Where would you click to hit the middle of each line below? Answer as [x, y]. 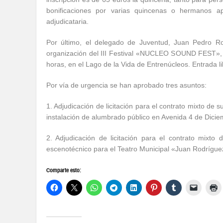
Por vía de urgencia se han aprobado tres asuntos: [126, 85]
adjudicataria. [67, 21]
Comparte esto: [64, 170]
